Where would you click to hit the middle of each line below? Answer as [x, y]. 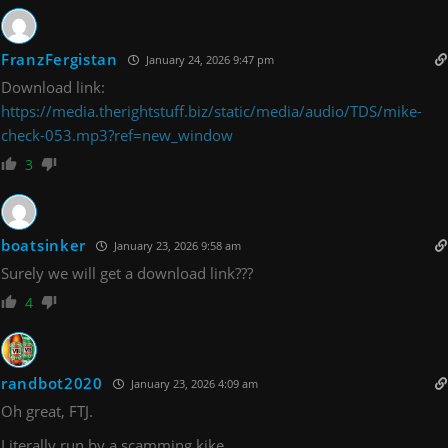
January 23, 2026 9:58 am [176, 245]
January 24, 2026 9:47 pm [208, 59]
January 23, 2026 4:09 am [192, 383]
